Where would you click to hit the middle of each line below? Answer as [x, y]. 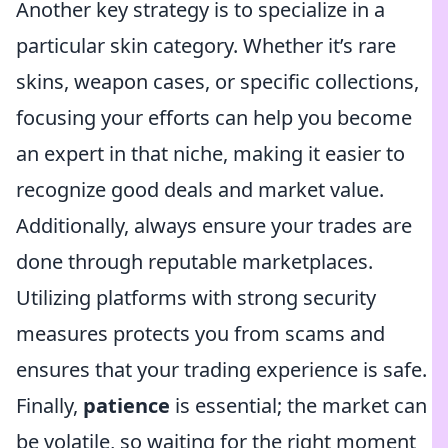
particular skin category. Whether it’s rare [206, 45]
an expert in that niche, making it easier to [210, 153]
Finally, [49, 405]
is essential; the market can [298, 405]
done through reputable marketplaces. [194, 261]
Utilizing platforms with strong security [196, 297]
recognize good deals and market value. [200, 189]
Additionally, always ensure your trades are [214, 225]
